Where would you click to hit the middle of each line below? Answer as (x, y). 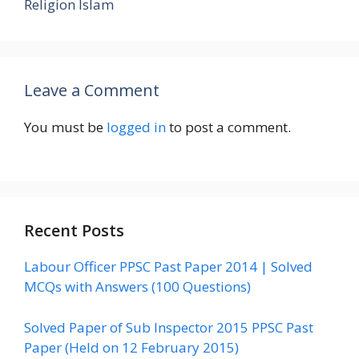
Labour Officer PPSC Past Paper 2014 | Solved (168, 266)
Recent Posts (74, 230)
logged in (136, 127)
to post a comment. (228, 127)
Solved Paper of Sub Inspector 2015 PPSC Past (169, 327)
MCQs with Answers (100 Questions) (137, 286)
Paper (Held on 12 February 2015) (131, 347)
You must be (65, 127)
